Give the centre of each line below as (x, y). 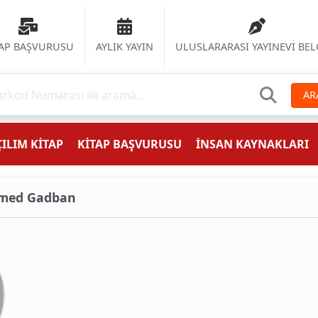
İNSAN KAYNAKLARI (252, 144)
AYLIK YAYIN (125, 46)
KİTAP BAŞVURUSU (130, 144)
